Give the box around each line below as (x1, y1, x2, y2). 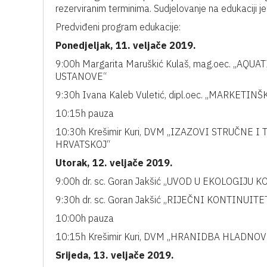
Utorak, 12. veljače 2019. (55, 157, 173, 169)
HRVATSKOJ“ (55, 138, 110, 150)
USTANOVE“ (55, 70, 107, 82)
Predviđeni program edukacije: (55, 21, 181, 33)
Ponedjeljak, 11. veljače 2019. (55, 39, 196, 51)
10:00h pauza (55, 212, 114, 224)
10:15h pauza (55, 107, 114, 119)
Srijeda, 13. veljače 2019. (55, 249, 174, 261)
